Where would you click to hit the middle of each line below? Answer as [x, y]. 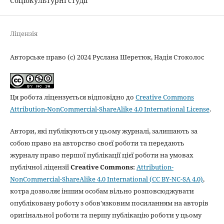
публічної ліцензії [40, 167]
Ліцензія [23, 33]
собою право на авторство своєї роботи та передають [97, 143]
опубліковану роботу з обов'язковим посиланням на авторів [109, 203]
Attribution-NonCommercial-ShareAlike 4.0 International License [109, 109]
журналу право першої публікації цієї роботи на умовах [101, 155]
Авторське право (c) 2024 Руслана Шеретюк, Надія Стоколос [107, 57]
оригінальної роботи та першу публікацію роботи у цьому [105, 215]
